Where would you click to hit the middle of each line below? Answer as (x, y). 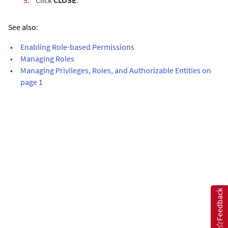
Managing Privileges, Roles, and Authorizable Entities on (116, 70)
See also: (23, 27)
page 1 (32, 82)
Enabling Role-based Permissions (77, 47)
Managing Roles (47, 58)
